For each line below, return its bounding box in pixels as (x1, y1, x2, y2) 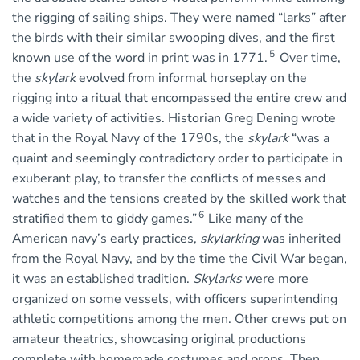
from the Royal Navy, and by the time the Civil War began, (12, 250, 347, 268)
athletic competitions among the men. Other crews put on (12, 310, 346, 329)
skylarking (200, 230, 259, 248)
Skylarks (193, 270, 242, 288)
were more (242, 270, 309, 288)
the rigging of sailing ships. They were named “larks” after (12, 9, 346, 27)
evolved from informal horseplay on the (76, 69, 307, 88)
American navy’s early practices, (12, 230, 200, 248)
